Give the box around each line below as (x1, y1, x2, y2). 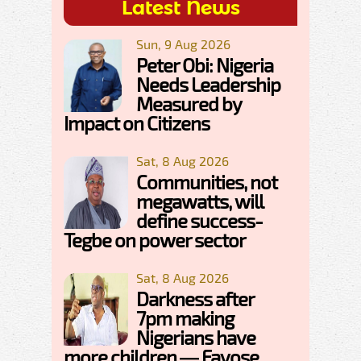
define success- (136, 208, 263, 232)
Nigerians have (136, 325, 255, 349)
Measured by (136, 91, 241, 115)
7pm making (136, 305, 234, 330)
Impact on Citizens (64, 110, 210, 135)
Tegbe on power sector (64, 227, 246, 251)
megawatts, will (136, 189, 263, 213)
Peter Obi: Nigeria (136, 52, 273, 77)
